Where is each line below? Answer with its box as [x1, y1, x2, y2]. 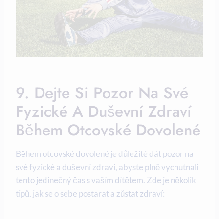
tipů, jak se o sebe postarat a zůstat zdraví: [16, 188, 165, 198]
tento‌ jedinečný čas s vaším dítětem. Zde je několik [16, 175, 196, 185]
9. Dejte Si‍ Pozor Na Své [16, 81, 188, 104]
